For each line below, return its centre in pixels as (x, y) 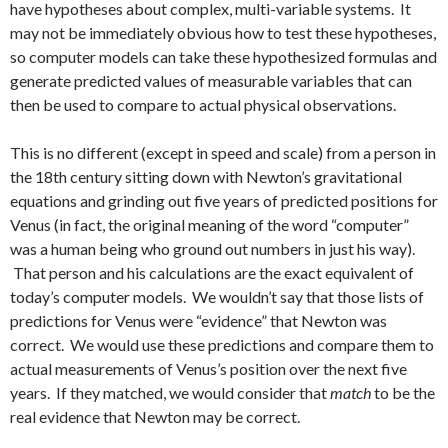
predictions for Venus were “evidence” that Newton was (198, 320)
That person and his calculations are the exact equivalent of (212, 272)
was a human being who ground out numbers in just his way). (212, 248)
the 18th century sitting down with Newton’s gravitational (206, 176)
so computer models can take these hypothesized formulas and (223, 56)
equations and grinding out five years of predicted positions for (224, 200)
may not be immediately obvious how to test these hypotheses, (223, 32)
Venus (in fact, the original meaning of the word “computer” (209, 224)
